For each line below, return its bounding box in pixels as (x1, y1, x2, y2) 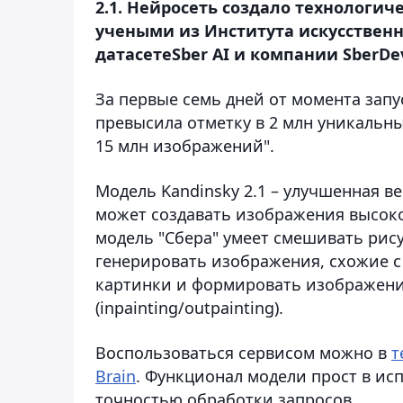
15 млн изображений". (95, 134, 274, 157)
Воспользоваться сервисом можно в (95, 341, 391, 363)
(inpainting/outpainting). (95, 296, 283, 318)
